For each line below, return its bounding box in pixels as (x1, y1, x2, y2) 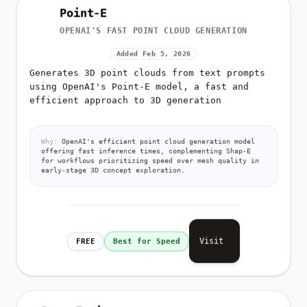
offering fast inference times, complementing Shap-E (41, 149, 251, 157)
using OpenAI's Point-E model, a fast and (29, 83, 249, 94)
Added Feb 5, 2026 (116, 51, 191, 60)
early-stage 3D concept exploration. (41, 168, 185, 176)
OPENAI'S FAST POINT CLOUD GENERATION (60, 27, 247, 38)
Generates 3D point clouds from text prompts (29, 69, 265, 80)
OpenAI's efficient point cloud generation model (58, 139, 255, 147)
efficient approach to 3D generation (29, 97, 221, 108)
